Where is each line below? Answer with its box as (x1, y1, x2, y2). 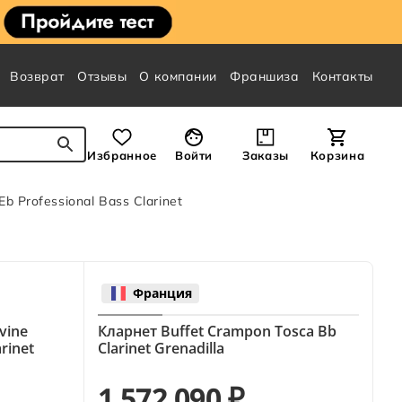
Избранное (87, 148, 157, 163)
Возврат (10, 68, 66, 84)
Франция (132, 284, 192, 302)
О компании (139, 68, 218, 84)
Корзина (310, 148, 365, 163)
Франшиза (230, 68, 300, 84)
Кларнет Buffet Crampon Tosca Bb (97, 321, 336, 342)
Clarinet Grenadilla (97, 338, 224, 359)
